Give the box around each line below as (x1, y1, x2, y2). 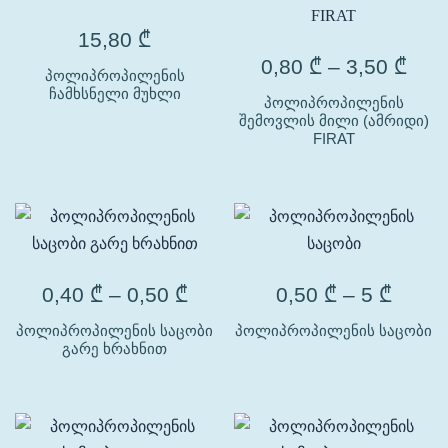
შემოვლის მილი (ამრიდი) (238, 112, 429, 129)
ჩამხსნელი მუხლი (48, 85, 181, 102)
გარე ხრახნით (62, 340, 167, 357)
